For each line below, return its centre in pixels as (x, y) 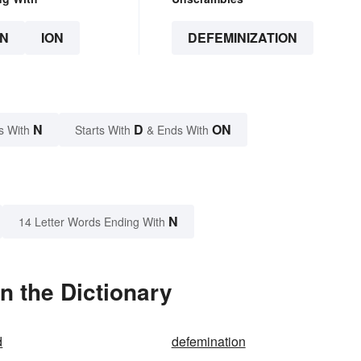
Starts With (104, 130)
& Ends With (178, 130)
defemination (208, 342)
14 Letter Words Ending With (92, 222)
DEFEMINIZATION (242, 38)
